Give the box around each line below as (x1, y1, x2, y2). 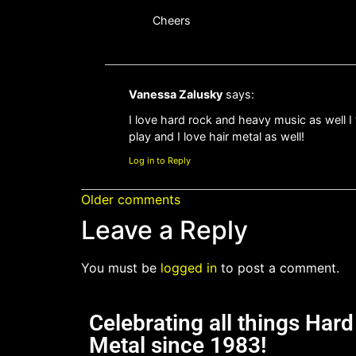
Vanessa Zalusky (129, 87, 222, 101)
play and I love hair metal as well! (129, 130, 304, 144)
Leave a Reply (81, 214, 248, 246)
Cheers (153, 14, 191, 28)
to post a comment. (217, 259, 339, 276)
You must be (81, 259, 161, 276)
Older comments (81, 191, 180, 207)
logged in (161, 259, 217, 276)
